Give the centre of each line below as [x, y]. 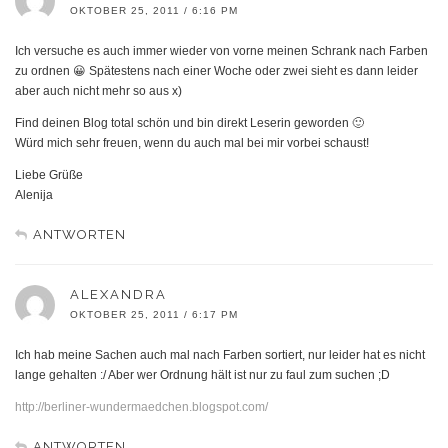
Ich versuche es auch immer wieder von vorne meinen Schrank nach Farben [221, 50]
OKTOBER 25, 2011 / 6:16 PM [154, 10]
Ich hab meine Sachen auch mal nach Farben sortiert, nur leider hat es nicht [220, 354]
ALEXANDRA [118, 294]
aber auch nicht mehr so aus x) [98, 90]
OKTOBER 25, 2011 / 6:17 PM [154, 314]
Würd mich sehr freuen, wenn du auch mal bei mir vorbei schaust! [192, 142]
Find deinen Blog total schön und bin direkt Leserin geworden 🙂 [189, 122]
